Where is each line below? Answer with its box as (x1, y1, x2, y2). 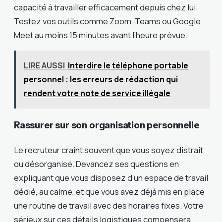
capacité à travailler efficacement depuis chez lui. (14, 1, 198, 13)
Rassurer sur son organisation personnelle (14, 119, 199, 131)
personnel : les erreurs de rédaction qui (24, 74, 178, 85)
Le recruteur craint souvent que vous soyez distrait (14, 144, 203, 156)
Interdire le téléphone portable (68, 60, 189, 71)
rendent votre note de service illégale (24, 88, 171, 99)
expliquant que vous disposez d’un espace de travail (14, 172, 208, 184)
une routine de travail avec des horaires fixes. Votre (14, 200, 204, 212)
